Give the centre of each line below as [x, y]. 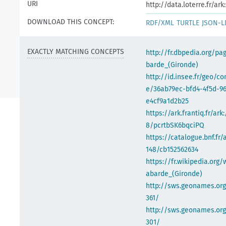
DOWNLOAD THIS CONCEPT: [71, 22]
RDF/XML [160, 23]
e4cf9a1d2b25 [167, 101]
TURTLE [188, 23]
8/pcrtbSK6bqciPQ [175, 125]
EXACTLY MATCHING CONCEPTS [76, 52]
